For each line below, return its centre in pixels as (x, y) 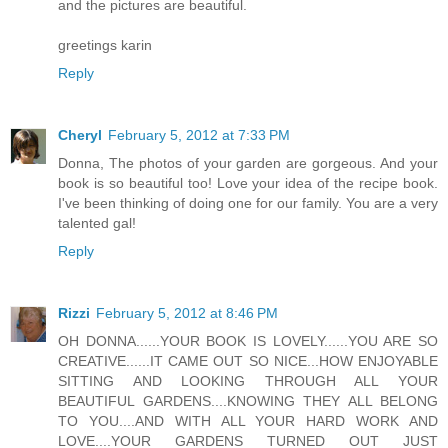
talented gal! (97, 222)
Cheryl (80, 134)
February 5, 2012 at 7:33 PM (199, 134)
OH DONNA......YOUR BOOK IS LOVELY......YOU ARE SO (248, 340)
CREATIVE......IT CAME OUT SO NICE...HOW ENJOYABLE (248, 360)
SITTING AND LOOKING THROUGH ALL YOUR (248, 380)
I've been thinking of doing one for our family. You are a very (248, 202)
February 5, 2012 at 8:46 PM (187, 312)
